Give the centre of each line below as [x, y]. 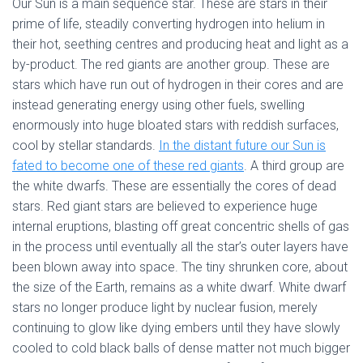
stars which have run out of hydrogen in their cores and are [178, 85]
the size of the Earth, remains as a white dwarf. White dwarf [179, 288]
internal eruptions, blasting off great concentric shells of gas [181, 227]
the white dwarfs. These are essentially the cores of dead [174, 186]
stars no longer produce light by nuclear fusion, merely [165, 308]
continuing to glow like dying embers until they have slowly [176, 328]
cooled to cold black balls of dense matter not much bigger [181, 348]
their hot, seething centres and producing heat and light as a [180, 45]
